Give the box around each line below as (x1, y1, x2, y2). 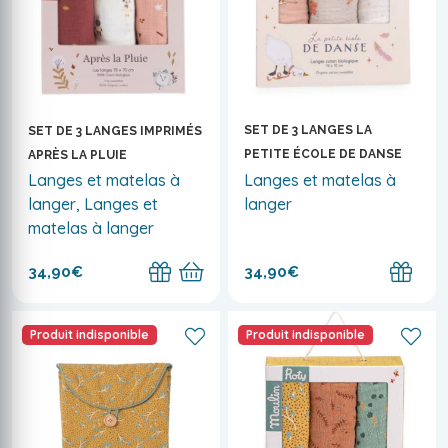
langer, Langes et (28, 194, 158, 215)
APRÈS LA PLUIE (28, 147, 127, 162)
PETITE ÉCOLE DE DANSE (244, 147, 402, 162)
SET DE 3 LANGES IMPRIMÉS (28, 123, 202, 138)
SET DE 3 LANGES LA (244, 123, 372, 138)
